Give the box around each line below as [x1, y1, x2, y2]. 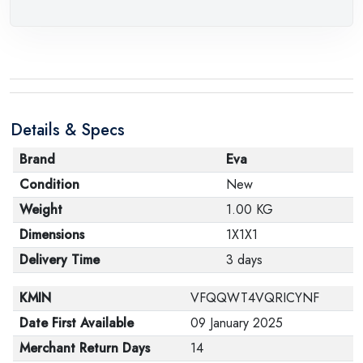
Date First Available [19, 313, 134, 332]
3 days [226, 250, 263, 269]
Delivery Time [19, 250, 100, 269]
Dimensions [19, 224, 84, 244]
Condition [19, 174, 79, 194]
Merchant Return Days [19, 338, 150, 357]
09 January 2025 [190, 313, 283, 332]
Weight [19, 199, 62, 219]
